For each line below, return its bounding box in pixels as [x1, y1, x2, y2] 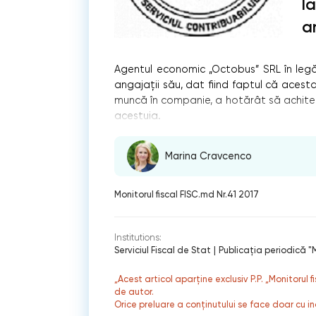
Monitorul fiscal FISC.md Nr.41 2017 [114, 188, 260, 200]
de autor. [114, 286, 154, 297]
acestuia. [114, 109, 162, 121]
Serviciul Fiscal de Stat [114, 245, 212, 256]
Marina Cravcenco [165, 150, 253, 163]
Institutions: [114, 232, 162, 243]
